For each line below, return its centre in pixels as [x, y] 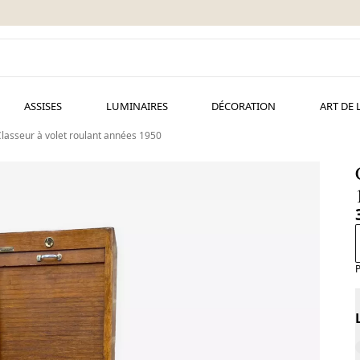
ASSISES [43, 106]
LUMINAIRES [137, 106]
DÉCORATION [244, 106]
